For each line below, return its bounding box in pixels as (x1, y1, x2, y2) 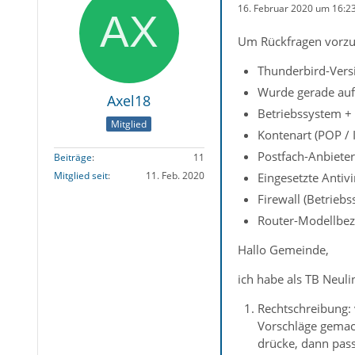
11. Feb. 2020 (145, 169, 204, 183)
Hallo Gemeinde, (237, 242, 329, 258)
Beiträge (53, 151, 92, 165)
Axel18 (107, 91, 151, 110)
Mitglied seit (53, 169, 108, 183)
